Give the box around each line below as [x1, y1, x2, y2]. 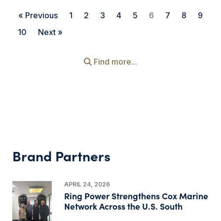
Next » [38, 27, 63, 37]
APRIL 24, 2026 [64, 180, 110, 188]
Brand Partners [12, 145, 110, 165]
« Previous [18, 10, 58, 20]
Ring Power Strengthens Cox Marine [64, 189, 208, 202]
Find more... [92, 56, 137, 67]
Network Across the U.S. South [64, 199, 183, 212]
